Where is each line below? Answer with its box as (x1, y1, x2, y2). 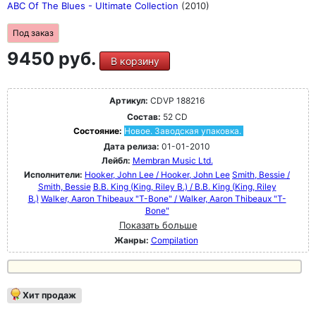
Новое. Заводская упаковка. (123, 126, 241, 136)
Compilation (150, 235, 198, 245)
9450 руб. (7, 48, 99, 69)
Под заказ (13, 28, 54, 38)
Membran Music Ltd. (132, 155, 213, 166)
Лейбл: (101, 155, 130, 166)
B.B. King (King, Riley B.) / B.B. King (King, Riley (92, 181, 276, 192)
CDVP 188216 (148, 95, 205, 106)
